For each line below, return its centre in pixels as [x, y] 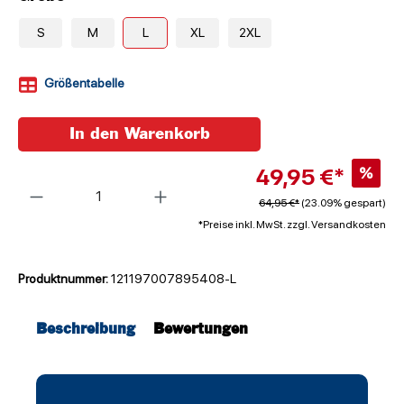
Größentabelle [84, 83]
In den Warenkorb [139, 134]
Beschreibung [86, 330]
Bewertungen [201, 330]
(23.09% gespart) [343, 203]
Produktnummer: [64, 279]
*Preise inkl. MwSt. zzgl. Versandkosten [292, 225]
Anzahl [37, 177]
